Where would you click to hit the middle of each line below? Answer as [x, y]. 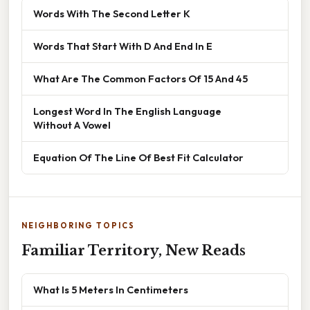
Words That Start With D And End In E [123, 46]
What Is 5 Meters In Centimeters [111, 289]
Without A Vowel [72, 125]
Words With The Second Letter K [112, 13]
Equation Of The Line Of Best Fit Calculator [138, 157]
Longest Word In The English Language [127, 111]
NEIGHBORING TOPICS [78, 225]
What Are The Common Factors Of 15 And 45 [140, 78]
